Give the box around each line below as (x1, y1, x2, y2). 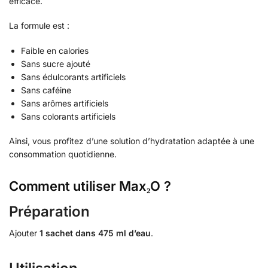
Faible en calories (21, 45, 89, 56)
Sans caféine (21, 84, 71, 95)
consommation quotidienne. (9, 149, 117, 160)
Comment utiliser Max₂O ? (9, 178, 171, 194)
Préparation (9, 202, 90, 220)
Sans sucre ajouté (21, 58, 90, 69)
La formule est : (9, 20, 69, 31)
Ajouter (9, 227, 39, 238)
